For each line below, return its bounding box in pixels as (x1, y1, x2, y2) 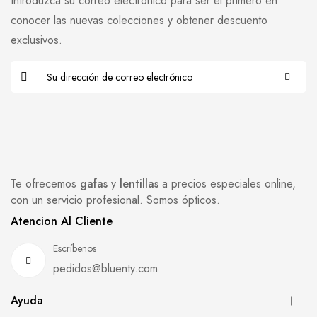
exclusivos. (11, 32, 62, 48)
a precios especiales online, (158, 175, 296, 192)
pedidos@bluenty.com (53, 260, 158, 277)
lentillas (120, 175, 158, 192)
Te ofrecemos (11, 175, 80, 192)
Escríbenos (53, 241, 96, 255)
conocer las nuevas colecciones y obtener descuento (11, 12, 267, 28)
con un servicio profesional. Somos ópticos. (11, 192, 220, 208)
